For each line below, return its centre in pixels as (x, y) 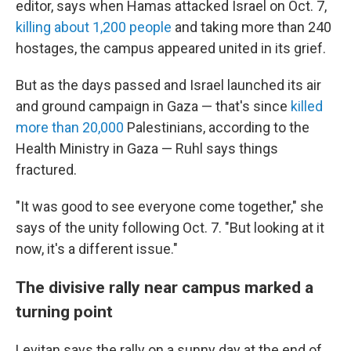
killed (307, 106)
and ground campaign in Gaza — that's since (153, 106)
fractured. (46, 170)
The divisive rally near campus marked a (165, 287)
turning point (64, 311)
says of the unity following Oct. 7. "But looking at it (170, 228)
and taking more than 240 (251, 27)
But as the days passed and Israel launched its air (168, 85)
